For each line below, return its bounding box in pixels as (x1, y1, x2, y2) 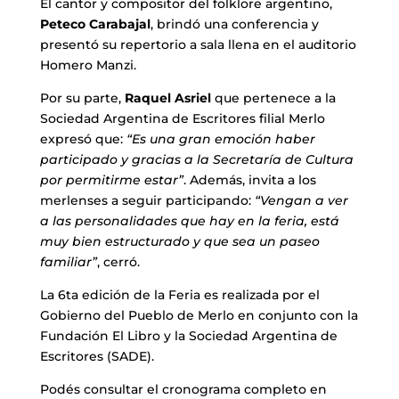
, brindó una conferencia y (150, 15, 319, 32)
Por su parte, (39, 89, 125, 106)
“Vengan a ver (250, 191, 348, 208)
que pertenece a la (210, 89, 336, 106)
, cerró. (96, 253, 140, 270)
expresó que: (39, 130, 126, 147)
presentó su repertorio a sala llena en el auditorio (39, 36, 356, 53)
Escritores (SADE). (39, 347, 154, 364)
